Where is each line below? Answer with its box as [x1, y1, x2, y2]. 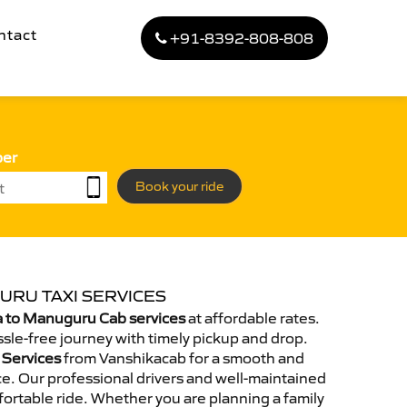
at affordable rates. [185, 309, 320, 327]
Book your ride [135, 178, 223, 194]
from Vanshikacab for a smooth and [61, 349, 304, 367]
